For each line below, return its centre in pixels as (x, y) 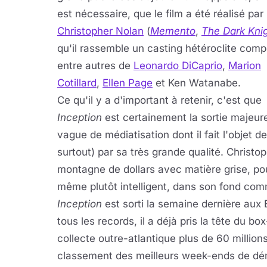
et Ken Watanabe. (197, 83)
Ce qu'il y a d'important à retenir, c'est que (159, 100)
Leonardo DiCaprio (178, 66)
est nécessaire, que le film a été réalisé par (160, 14)
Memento (173, 31)
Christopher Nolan (100, 31)
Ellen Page (128, 83)
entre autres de (95, 66)
